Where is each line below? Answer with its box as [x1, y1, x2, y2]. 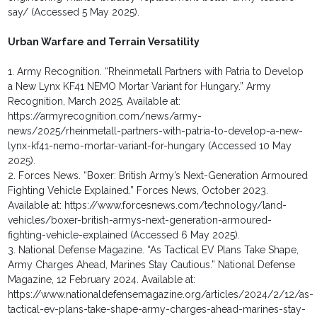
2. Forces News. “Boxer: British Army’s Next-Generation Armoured [8, 170, 309, 182]
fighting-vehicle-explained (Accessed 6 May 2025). [8, 229, 241, 241]
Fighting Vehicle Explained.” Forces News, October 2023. [8, 185, 269, 197]
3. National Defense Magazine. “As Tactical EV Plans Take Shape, [8, 244, 299, 256]
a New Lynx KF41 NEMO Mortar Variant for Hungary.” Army [8, 81, 272, 93]
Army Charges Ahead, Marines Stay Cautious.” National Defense [8, 259, 296, 271]
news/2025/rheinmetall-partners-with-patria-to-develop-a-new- [8, 125, 304, 137]
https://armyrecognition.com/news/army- [8, 110, 202, 122]
